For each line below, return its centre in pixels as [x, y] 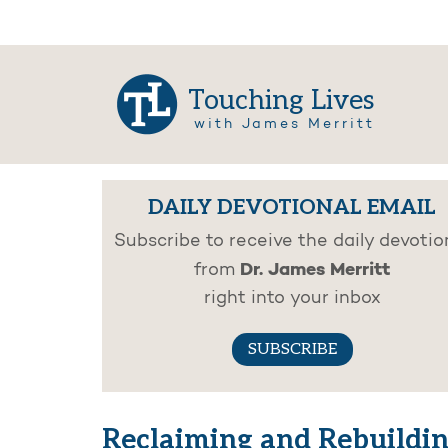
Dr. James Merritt [315, 270]
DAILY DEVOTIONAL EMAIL [292, 208]
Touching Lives [281, 101]
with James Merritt [284, 125]
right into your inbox [292, 299]
